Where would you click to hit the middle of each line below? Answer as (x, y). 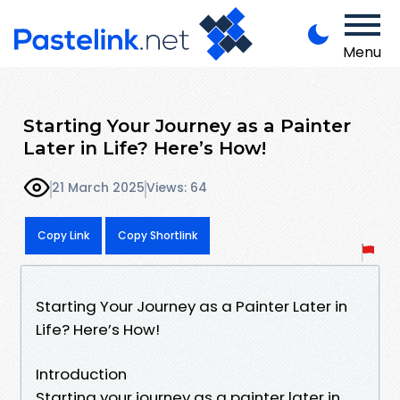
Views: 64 (177, 188)
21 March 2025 (98, 188)
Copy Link (63, 235)
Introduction (81, 374)
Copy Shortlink (158, 235)
